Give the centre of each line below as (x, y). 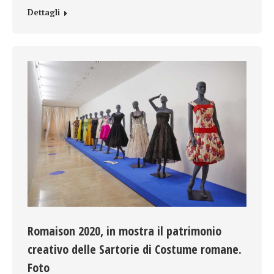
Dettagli (44, 12)
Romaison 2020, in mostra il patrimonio (124, 231)
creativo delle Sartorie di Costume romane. (135, 250)
